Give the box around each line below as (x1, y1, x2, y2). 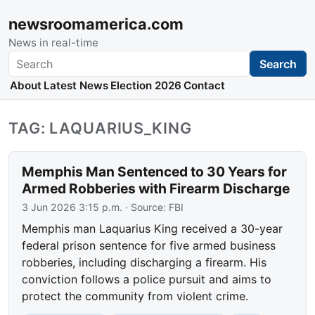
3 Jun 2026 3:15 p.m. (22, 201, 123, 214)
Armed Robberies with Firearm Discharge (22, 180, 290, 198)
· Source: (122, 201, 169, 214)
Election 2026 (110, 79, 181, 93)
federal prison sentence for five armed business (22, 238, 276, 253)
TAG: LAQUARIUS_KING (8, 119, 192, 138)
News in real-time (8, 36, 98, 49)
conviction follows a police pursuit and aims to (22, 272, 272, 287)
